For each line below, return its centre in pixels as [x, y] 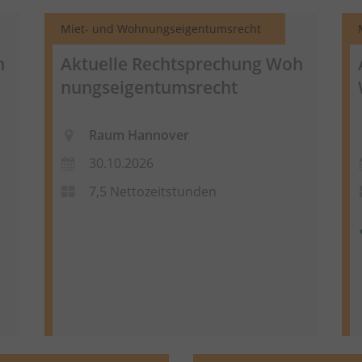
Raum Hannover [139, 135]
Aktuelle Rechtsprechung [163, 63]
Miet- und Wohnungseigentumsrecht [160, 28]
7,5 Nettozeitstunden [152, 192]
